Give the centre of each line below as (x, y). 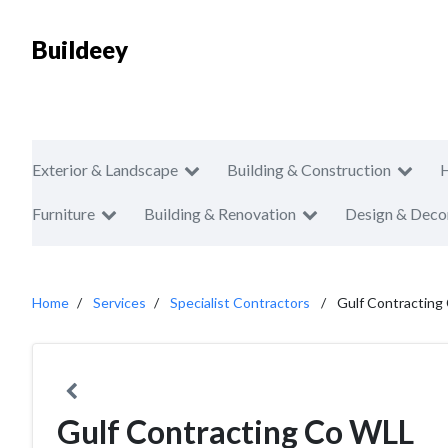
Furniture (63, 213)
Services (119, 302)
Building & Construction (309, 169)
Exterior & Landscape (105, 169)
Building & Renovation (220, 213)
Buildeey (80, 49)
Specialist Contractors (240, 302)
